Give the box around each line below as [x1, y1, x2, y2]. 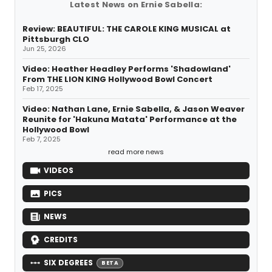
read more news [108, 147, 164, 157]
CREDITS [44, 234, 78, 245]
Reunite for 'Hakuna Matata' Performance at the [22, 114, 237, 126]
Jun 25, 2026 [22, 44, 66, 54]
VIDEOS [44, 165, 73, 176]
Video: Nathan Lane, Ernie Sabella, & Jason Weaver [22, 103, 245, 115]
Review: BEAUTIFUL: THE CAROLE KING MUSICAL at [22, 23, 231, 35]
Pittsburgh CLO [22, 33, 89, 46]
